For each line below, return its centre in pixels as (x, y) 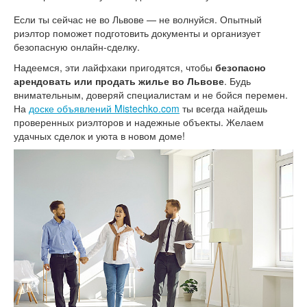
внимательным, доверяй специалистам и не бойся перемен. (151, 95)
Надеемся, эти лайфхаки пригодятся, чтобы (114, 67)
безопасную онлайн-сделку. (77, 47)
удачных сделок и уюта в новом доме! (99, 136)
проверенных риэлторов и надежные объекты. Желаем (139, 122)
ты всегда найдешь (223, 109)
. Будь (237, 81)
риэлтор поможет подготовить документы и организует (137, 33)
